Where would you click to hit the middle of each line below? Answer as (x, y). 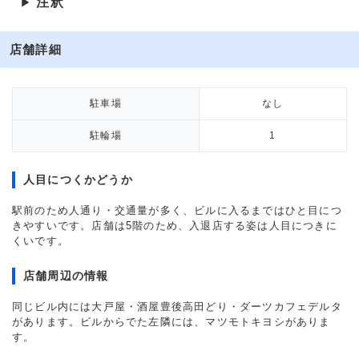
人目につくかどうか (78, 179)
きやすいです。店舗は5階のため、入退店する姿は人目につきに (175, 226)
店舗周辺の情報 (66, 276)
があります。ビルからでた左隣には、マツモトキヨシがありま (171, 322)
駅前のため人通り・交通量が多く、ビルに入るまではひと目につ (177, 210)
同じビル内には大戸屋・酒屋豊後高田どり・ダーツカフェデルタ (177, 307)
